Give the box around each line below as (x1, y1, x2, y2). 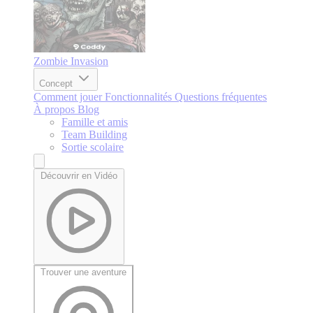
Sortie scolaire (61, 140, 124, 153)
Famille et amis (61, 115, 128, 128)
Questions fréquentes (175, 90, 267, 103)
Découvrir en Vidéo (41, 170, 117, 181)
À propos (34, 103, 78, 115)
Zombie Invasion (34, 54, 108, 67)
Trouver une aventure (41, 266, 126, 277)
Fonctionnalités (105, 90, 175, 103)
